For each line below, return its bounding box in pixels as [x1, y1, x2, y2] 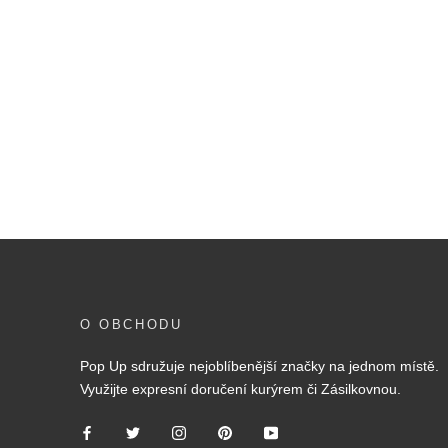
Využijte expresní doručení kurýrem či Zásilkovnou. [80, 381, 401, 397]
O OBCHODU [80, 317, 183, 332]
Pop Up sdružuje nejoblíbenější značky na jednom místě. [80, 358, 439, 374]
